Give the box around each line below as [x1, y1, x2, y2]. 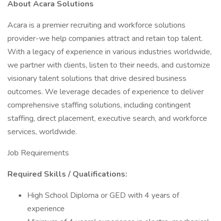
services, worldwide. [7, 126, 77, 137]
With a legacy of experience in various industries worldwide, [7, 46, 212, 57]
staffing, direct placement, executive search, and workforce [7, 113, 207, 124]
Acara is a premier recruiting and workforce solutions [7, 20, 185, 31]
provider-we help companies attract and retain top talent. [7, 33, 203, 44]
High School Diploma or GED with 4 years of [27, 190, 179, 201]
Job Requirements [7, 147, 69, 158]
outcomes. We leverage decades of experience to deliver [7, 86, 204, 97]
